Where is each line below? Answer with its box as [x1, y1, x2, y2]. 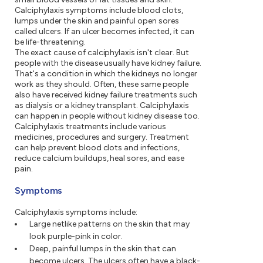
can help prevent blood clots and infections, [15, 143, 180, 153]
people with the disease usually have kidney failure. [15, 58, 201, 69]
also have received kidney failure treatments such [15, 90, 197, 100]
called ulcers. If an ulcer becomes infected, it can [15, 26, 194, 37]
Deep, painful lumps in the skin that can [29, 244, 176, 254]
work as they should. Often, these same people [15, 79, 189, 90]
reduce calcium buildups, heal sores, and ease [15, 153, 185, 164]
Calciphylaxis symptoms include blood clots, [15, 5, 184, 16]
